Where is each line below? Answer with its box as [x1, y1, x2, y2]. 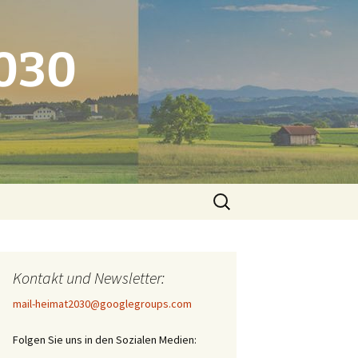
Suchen [209, 185, 248, 201]
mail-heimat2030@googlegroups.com [13, 296, 192, 311]
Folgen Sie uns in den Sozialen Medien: [13, 332, 197, 347]
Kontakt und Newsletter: [13, 268, 165, 288]
